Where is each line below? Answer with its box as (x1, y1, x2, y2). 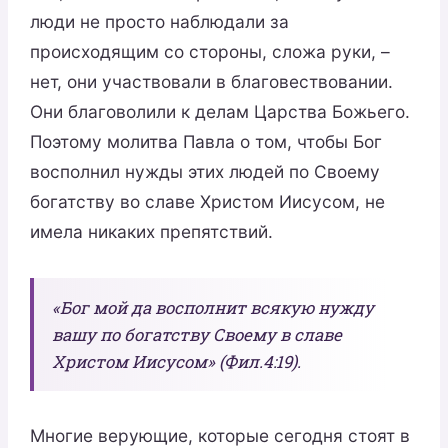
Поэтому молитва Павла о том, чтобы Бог (29, 131, 382, 153)
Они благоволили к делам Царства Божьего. (29, 101, 410, 123)
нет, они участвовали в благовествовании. (29, 71, 393, 93)
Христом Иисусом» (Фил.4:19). (51, 349, 301, 373)
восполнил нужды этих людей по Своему (29, 161, 380, 183)
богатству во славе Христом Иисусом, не (29, 191, 385, 213)
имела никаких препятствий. (29, 221, 273, 243)
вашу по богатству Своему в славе (51, 322, 342, 346)
